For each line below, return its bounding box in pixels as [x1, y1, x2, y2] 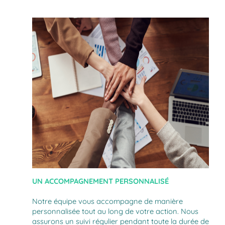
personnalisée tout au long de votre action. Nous [32, 206, 198, 216]
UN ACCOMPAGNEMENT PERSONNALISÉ [32, 176, 169, 186]
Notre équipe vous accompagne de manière [32, 196, 183, 206]
